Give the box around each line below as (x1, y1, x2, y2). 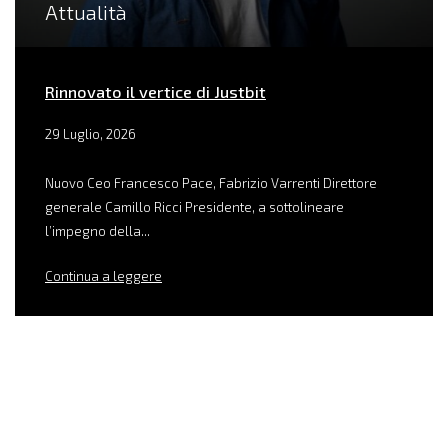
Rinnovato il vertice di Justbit (45, 81, 266, 101)
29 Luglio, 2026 (45, 125, 136, 142)
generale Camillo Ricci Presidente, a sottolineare (45, 198, 344, 215)
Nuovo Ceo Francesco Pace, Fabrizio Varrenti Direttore (45, 174, 377, 191)
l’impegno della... (45, 222, 150, 239)
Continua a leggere (45, 267, 162, 284)
